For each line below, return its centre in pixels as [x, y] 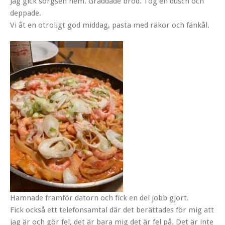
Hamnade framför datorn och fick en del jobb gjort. [99, 198]
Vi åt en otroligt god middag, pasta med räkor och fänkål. [110, 25]
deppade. [26, 13]
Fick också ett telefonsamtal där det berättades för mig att [112, 210]
